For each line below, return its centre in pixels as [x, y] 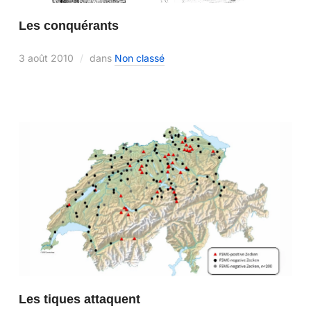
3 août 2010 [46, 58]
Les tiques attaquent [79, 300]
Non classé [139, 58]
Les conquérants [68, 25]
